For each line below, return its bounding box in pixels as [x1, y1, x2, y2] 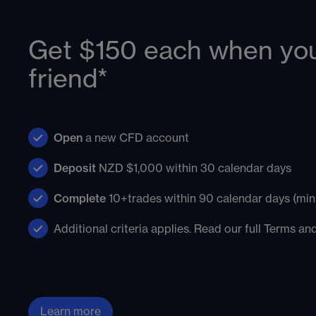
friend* [28, 66, 108, 92]
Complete [54, 193, 106, 205]
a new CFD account [83, 132, 189, 144]
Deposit [54, 162, 96, 174]
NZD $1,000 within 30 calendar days [96, 162, 291, 174]
